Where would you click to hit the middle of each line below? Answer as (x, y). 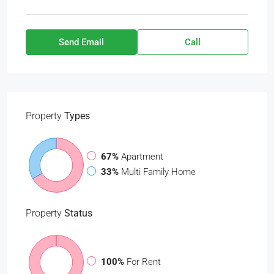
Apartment (142, 157)
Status (77, 213)
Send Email (81, 43)
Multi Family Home (158, 172)
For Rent (144, 261)
